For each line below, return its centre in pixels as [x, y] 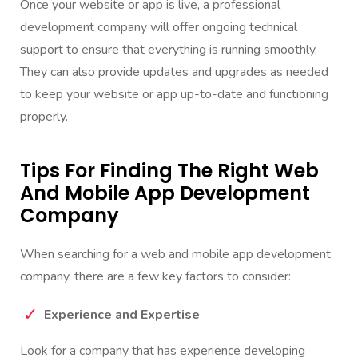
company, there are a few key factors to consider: [155, 276]
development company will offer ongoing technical [159, 27]
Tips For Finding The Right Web [169, 170]
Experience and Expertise [122, 314]
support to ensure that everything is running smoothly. [169, 49]
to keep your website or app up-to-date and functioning [174, 94]
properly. [44, 116]
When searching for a [80, 254]
